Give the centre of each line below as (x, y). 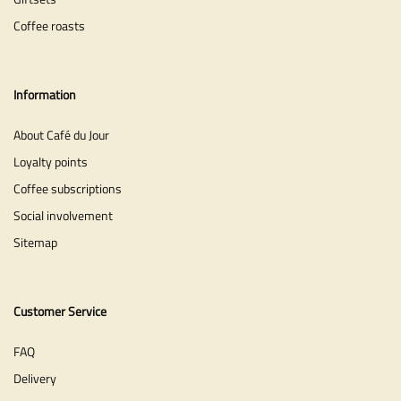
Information (45, 94)
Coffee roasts (49, 25)
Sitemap (35, 242)
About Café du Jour (61, 134)
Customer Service (60, 311)
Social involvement (63, 215)
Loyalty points (51, 161)
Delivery (35, 378)
